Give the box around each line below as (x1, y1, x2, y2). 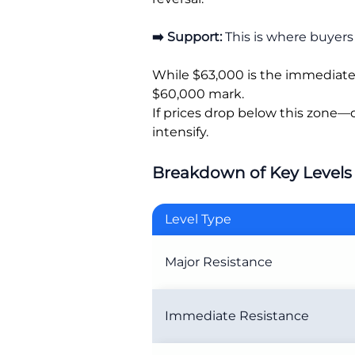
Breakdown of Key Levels (152, 163, 352, 182)
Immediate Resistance (165, 308, 309, 323)
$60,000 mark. (152, 86, 244, 101)
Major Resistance (165, 254, 273, 269)
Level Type (165, 212, 231, 227)
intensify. (152, 124, 208, 139)
